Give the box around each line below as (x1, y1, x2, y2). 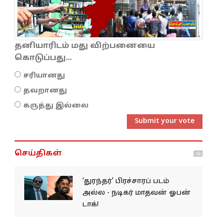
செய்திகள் (15, 148, 62, 158)
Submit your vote (135, 117, 195, 125)
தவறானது (23, 86, 67, 95)
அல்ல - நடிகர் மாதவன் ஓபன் (82, 188, 191, 197)
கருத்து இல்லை (23, 101, 89, 110)
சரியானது (23, 71, 65, 80)
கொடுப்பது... (15, 53, 72, 63)
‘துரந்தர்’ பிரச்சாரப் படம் (82, 177, 169, 186)
